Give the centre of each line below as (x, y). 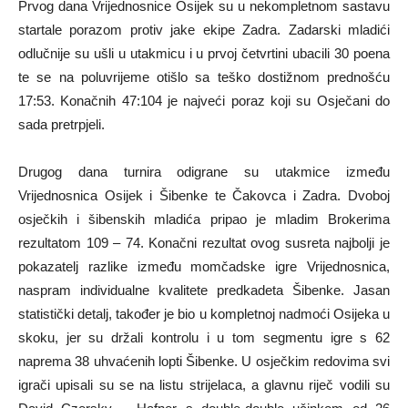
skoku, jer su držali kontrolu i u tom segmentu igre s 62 (204, 337)
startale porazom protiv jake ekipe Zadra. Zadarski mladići (204, 30)
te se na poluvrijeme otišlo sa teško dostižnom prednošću (204, 77)
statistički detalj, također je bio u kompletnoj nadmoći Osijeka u (204, 314)
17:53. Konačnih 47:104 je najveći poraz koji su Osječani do (204, 101)
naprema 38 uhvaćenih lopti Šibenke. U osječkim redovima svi (204, 361)
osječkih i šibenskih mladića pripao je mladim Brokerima (204, 219)
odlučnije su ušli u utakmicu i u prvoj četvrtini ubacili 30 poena (204, 53)
